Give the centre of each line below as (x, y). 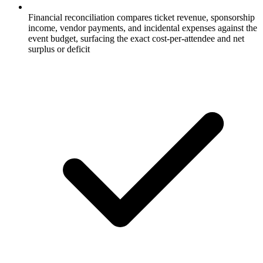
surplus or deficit (59, 49)
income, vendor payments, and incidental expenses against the (143, 28)
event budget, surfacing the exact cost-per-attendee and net (136, 38)
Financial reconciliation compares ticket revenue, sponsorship (141, 17)
